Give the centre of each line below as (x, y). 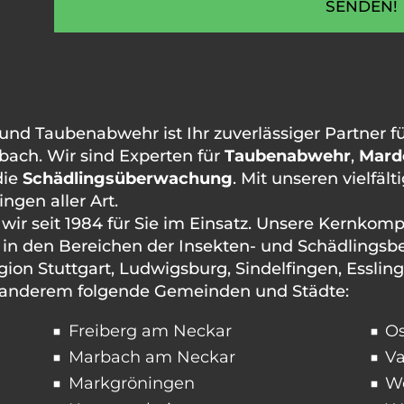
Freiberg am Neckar (150, 331)
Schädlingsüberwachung (127, 179)
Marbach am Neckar (151, 357)
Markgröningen (131, 383)
